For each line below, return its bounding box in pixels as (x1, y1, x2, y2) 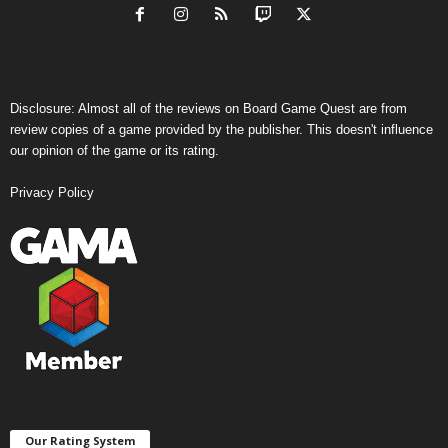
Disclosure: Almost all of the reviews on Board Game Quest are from (10, 101, 407, 117)
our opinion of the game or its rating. (10, 143, 219, 159)
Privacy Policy (10, 185, 94, 201)
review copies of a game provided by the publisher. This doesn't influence (10, 122, 433, 138)
